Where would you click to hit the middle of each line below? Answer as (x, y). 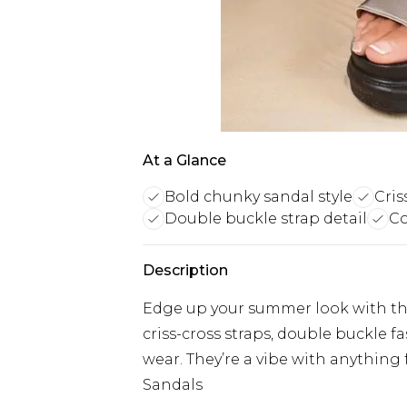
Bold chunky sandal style (258, 197)
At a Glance (184, 160)
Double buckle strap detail (266, 218)
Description (185, 270)
